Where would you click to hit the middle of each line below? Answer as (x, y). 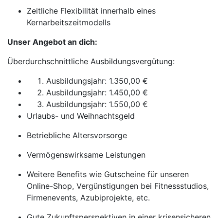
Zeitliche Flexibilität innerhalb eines (91, 11)
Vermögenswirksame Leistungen (86, 155)
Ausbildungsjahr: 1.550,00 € (97, 104)
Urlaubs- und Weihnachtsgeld (81, 116)
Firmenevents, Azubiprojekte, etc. (88, 198)
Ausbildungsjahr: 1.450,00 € (97, 92)
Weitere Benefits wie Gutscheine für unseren (108, 174)
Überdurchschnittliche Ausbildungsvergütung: (91, 61)
